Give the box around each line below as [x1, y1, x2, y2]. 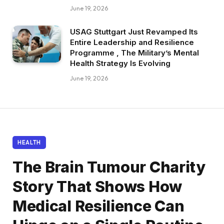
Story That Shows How [12, 177, 182, 195]
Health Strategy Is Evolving [70, 58, 170, 68]
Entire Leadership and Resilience [70, 37, 194, 47]
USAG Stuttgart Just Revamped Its [70, 26, 198, 36]
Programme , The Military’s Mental [70, 47, 199, 57]
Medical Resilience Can [12, 196, 184, 215]
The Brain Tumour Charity [12, 157, 205, 176]
